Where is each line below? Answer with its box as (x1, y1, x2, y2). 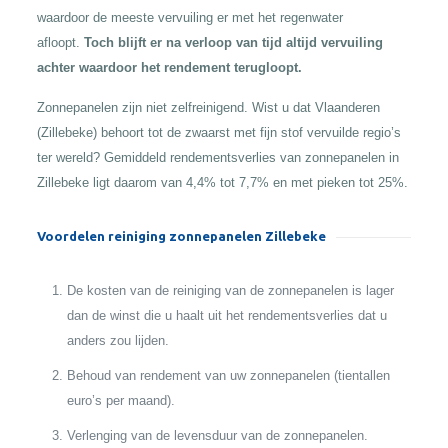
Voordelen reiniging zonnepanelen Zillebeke (36, 229, 326, 243)
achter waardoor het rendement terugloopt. (36, 60, 302, 75)
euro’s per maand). (66, 393, 175, 408)
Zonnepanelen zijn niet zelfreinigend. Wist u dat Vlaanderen (36, 100, 380, 115)
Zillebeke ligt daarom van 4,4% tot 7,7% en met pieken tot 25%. (36, 175, 408, 190)
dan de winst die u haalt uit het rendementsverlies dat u (66, 308, 387, 323)
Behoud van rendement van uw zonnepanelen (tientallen (66, 368, 390, 383)
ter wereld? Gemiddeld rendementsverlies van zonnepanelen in (36, 150, 399, 165)
